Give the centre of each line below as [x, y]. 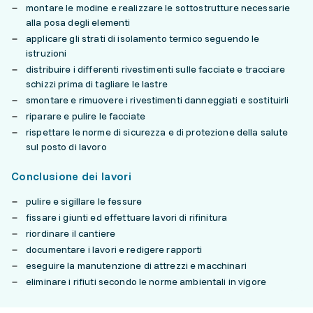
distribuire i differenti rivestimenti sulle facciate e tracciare [155, 70]
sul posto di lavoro [66, 147]
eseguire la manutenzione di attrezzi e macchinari [136, 266]
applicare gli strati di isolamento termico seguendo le [143, 39]
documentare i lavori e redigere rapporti [114, 250]
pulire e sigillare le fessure [84, 202]
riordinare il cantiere [71, 234]
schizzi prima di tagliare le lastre [97, 84]
